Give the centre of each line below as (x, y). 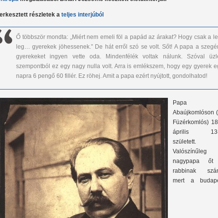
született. (184, 142)
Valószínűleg (190, 152)
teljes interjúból (82, 15)
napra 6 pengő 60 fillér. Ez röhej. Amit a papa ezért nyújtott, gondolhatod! (112, 76)
